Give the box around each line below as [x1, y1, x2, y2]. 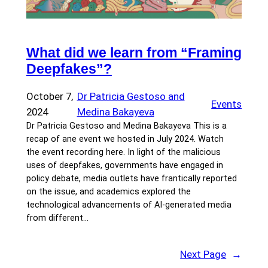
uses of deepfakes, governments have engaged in [26, 160, 223, 171]
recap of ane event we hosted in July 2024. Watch [26, 134, 224, 145]
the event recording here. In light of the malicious [26, 147, 221, 158]
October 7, [26, 90, 73, 103]
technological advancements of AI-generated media [26, 200, 232, 211]
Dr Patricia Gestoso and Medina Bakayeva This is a [26, 121, 227, 132]
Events [211, 98, 242, 111]
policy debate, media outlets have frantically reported [26, 173, 237, 184]
